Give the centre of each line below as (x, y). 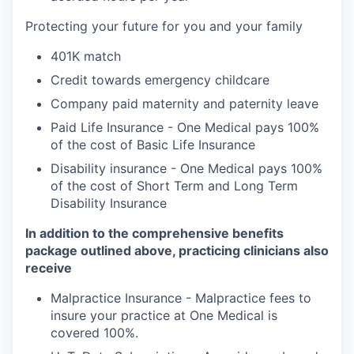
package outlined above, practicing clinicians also (177, 250)
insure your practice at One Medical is (164, 315)
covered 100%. (94, 332)
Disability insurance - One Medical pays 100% (186, 168)
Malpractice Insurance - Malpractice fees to (181, 298)
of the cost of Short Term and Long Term (174, 185)
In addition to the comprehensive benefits (154, 233)
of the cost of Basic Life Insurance (153, 144)
